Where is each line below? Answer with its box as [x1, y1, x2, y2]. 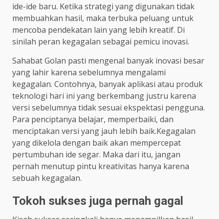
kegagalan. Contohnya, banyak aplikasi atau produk [12, 78, 203, 89]
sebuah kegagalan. [12, 172, 82, 183]
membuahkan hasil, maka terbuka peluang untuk [12, 12, 194, 23]
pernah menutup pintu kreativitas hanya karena [12, 160, 189, 172]
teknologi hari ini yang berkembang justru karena [12, 90, 196, 101]
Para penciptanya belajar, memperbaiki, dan [12, 113, 174, 125]
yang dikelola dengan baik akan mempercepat [12, 137, 181, 148]
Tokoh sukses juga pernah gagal [12, 194, 183, 208]
